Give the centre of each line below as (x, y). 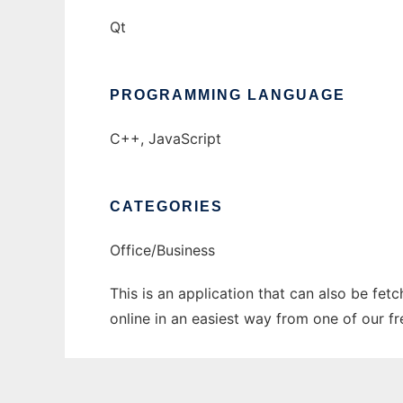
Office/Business (162, 250)
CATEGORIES (166, 206)
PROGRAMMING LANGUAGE (228, 95)
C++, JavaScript (166, 139)
